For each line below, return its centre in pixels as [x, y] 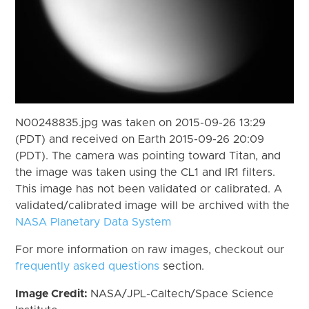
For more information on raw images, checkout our [150, 249]
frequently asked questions [88, 266]
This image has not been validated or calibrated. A [149, 189]
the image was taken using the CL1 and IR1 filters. [146, 172]
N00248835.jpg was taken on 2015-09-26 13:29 [141, 122]
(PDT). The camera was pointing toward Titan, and [148, 156]
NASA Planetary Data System [93, 222]
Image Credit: [53, 293]
